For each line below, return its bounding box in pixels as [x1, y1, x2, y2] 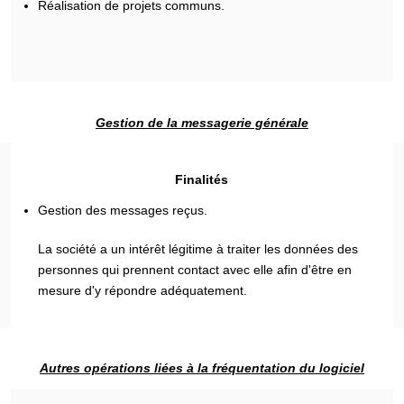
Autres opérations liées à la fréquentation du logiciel [40, 361, 364, 375]
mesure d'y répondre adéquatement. [38, 282, 248, 298]
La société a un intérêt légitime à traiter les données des [38, 241, 359, 256]
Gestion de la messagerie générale [96, 115, 308, 130]
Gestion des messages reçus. [38, 202, 208, 217]
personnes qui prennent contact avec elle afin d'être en [38, 262, 353, 277]
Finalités [175, 172, 229, 187]
